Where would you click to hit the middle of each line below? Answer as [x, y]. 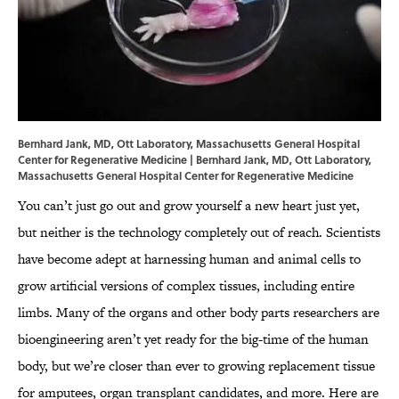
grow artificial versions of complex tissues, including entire [186, 286]
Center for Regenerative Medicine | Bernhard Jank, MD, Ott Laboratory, [195, 160]
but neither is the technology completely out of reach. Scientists [199, 232]
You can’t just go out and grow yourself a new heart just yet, [189, 206]
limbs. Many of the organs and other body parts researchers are [199, 313]
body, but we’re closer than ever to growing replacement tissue [196, 366]
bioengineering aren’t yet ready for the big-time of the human [193, 339]
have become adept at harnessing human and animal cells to [189, 259]
